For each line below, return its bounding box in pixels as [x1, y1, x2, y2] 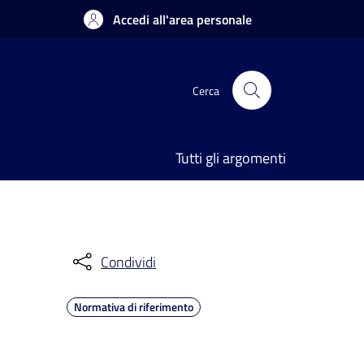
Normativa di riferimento [74, 298, 193, 315]
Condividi [101, 250, 156, 273]
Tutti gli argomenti [175, 147, 286, 169]
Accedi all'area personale [113, 10, 252, 29]
